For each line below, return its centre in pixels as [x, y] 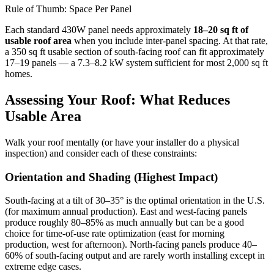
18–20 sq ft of [221, 30]
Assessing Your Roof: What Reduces [117, 99]
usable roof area [38, 41]
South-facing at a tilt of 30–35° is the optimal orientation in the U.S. [135, 201]
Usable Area [43, 116]
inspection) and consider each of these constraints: [101, 153]
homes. [19, 74]
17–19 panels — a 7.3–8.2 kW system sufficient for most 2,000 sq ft [136, 63]
